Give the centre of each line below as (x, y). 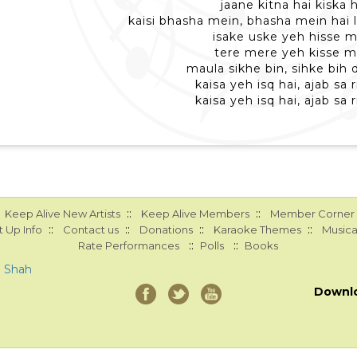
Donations (166, 229)
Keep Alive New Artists (62, 214)
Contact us (90, 229)
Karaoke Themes (257, 229)
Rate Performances (129, 245)
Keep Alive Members (195, 214)
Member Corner (312, 214)
